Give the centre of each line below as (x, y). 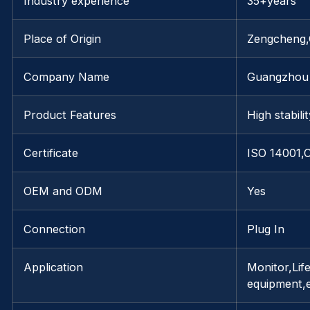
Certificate (51, 153)
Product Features (70, 115)
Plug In (266, 229)
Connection (54, 229)
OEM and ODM (63, 191)
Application (53, 267)
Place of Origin (62, 39)
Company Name (66, 77)
